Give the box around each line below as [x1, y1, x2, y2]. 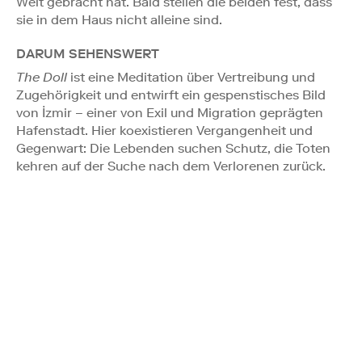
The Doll [16, 69, 67, 85]
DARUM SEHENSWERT [16, 45, 159, 61]
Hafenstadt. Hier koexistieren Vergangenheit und [16, 122, 313, 138]
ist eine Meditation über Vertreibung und [67, 69, 315, 85]
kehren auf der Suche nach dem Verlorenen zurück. [16, 158, 326, 174]
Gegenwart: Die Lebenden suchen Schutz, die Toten [16, 140, 330, 156]
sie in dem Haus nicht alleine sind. [16, 11, 222, 27]
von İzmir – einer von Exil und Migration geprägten [16, 104, 323, 120]
